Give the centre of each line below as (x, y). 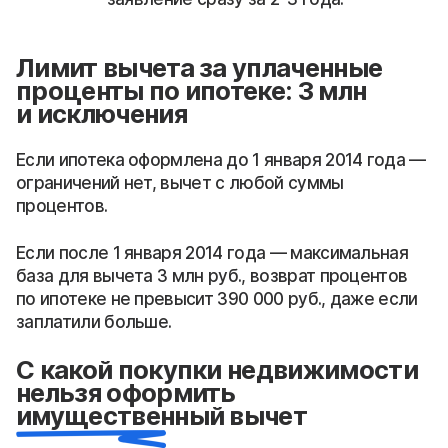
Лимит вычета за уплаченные (199, 67)
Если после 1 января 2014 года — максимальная (212, 252)
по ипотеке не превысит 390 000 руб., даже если (217, 298)
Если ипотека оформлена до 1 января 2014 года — (221, 159)
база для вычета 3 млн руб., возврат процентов (212, 275)
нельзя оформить (126, 392)
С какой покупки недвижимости (217, 369)
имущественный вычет (162, 415)
